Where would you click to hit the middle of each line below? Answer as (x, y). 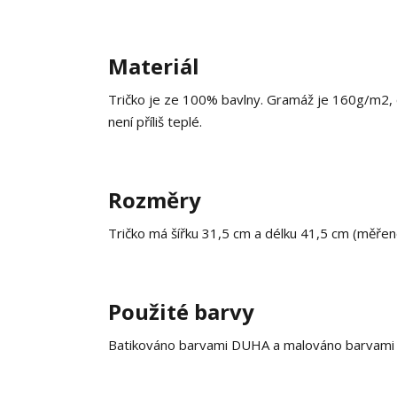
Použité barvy (181, 311)
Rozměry (155, 200)
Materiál (154, 66)
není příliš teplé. (155, 121)
